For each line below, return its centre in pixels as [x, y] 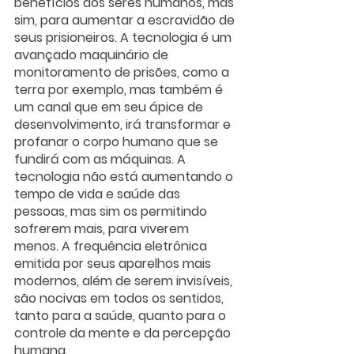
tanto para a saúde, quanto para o [122, 316]
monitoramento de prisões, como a [123, 73]
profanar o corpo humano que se [118, 142]
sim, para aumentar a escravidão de [126, 21]
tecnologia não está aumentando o [125, 177]
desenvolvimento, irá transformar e [124, 125]
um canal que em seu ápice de [110, 107]
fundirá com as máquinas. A [102, 160]
